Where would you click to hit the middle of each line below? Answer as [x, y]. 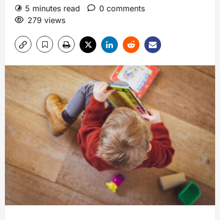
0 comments [122, 8]
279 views [46, 20]
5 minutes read [53, 8]
